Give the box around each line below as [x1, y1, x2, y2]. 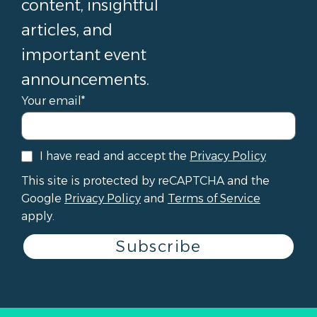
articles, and [21, 20, 113, 40]
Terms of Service [168, 191, 260, 205]
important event [21, 45, 146, 64]
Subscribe [115, 236, 202, 256]
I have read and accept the [40, 149, 190, 163]
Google [21, 191, 64, 205]
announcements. [21, 69, 149, 89]
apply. [21, 209, 54, 223]
